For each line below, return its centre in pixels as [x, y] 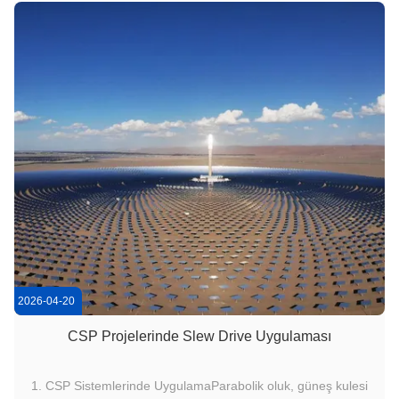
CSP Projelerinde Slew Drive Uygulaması [199, 336]
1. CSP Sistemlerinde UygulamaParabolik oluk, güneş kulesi [199, 386]
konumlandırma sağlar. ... [199, 15]
